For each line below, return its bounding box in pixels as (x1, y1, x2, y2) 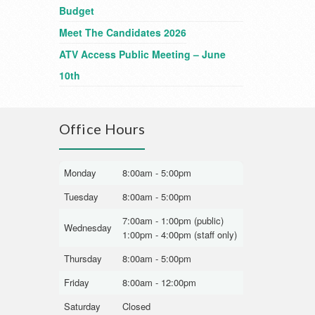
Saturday (64, 300, 101, 313)
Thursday (64, 252, 102, 265)
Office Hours (58, 120, 146, 137)
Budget (58, 4, 94, 18)
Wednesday (64, 221, 112, 234)
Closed (122, 300, 150, 313)
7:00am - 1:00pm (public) (122, 214, 224, 227)
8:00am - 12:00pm (122, 276, 196, 289)
